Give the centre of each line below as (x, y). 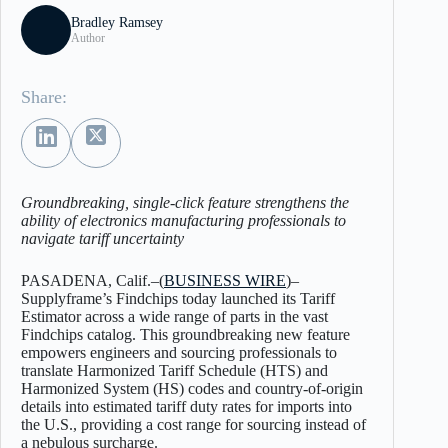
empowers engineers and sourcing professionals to (179, 352)
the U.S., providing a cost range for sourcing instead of (193, 424)
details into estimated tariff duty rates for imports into (186, 406)
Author (88, 37)
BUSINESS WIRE (225, 280)
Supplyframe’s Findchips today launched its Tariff (178, 298)
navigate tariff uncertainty (102, 238)
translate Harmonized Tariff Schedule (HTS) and (174, 370)
